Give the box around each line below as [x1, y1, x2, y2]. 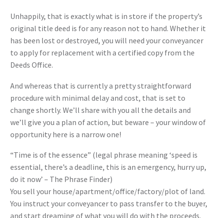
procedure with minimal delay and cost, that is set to [10, 92, 185, 103]
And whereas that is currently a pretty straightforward [10, 80, 191, 91]
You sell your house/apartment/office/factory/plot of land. [10, 186, 205, 197]
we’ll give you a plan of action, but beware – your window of [10, 117, 206, 127]
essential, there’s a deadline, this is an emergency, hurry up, [10, 162, 206, 172]
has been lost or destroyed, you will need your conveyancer [10, 36, 203, 45]
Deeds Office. [10, 60, 53, 70]
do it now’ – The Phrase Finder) [10, 174, 112, 184]
